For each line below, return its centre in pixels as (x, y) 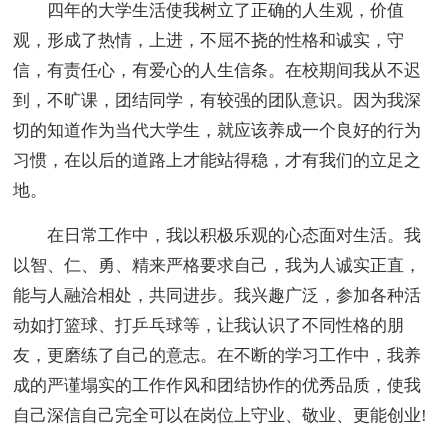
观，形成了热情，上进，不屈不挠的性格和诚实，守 (209, 40)
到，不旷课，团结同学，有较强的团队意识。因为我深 (217, 100)
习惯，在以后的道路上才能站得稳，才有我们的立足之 (217, 160)
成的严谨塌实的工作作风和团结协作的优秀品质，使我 (217, 385)
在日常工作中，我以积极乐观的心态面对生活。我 (234, 235)
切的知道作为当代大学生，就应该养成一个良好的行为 (217, 130)
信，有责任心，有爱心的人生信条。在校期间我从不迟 (217, 70)
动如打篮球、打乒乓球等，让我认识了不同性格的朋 (209, 325)
